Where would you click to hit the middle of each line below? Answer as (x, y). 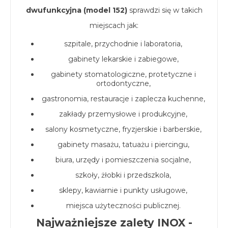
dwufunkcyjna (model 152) (76, 10)
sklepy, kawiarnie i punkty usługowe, (123, 190)
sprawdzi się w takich (165, 10)
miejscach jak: (114, 25)
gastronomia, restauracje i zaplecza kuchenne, (123, 99)
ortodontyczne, (123, 83)
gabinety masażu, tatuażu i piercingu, (123, 145)
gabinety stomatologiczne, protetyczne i (123, 74)
